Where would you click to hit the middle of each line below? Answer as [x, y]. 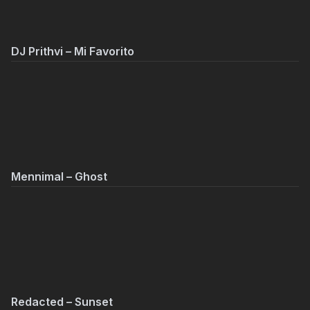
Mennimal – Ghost [59, 176]
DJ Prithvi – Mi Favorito [73, 51]
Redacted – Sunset [62, 302]
